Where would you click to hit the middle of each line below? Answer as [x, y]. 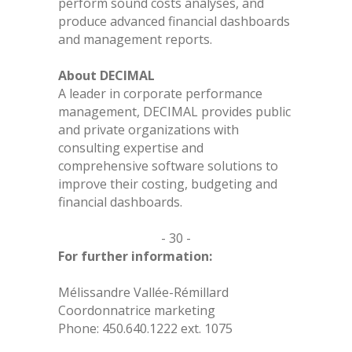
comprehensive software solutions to [168, 166]
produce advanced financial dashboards [174, 22]
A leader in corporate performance [160, 94]
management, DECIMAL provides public [174, 112]
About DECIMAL [106, 76]
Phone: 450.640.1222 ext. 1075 [145, 329]
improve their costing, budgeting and [168, 184]
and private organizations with [148, 130]
